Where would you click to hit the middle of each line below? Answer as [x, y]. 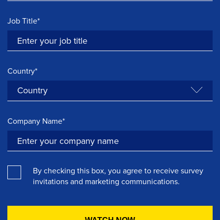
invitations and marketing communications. [106, 181]
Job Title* [24, 21]
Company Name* [36, 121]
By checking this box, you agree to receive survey [118, 171]
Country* [22, 71]
